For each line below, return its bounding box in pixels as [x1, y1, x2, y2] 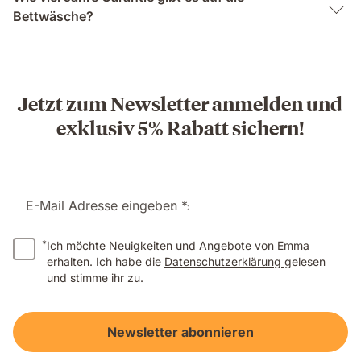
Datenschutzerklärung [164, 254, 284, 268]
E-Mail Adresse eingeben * [26, 197, 188, 214]
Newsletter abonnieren [106, 323, 254, 340]
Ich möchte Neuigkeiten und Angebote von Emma [47, 238, 309, 252]
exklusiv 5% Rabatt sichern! [56, 114, 305, 140]
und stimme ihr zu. [47, 270, 143, 284]
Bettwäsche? [13, 7, 93, 24]
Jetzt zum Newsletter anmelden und [18, 89, 343, 116]
